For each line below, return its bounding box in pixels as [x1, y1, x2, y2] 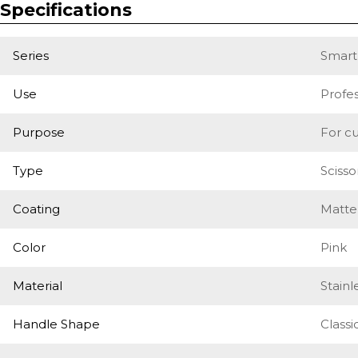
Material [13, 278, 62, 293]
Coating [13, 201, 60, 217]
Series [13, 48, 49, 63]
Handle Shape [13, 316, 100, 332]
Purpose [13, 125, 65, 140]
